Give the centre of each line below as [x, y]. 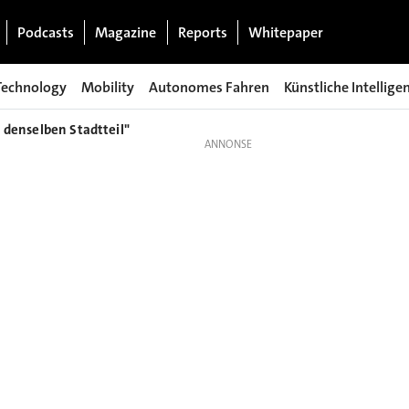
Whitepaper [286, 32]
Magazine [126, 32]
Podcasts [45, 32]
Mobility [108, 87]
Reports [202, 32]
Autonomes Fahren [209, 87]
